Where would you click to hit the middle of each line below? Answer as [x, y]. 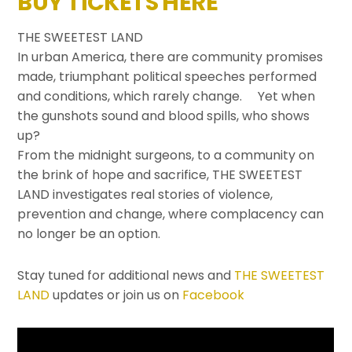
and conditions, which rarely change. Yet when [167, 96]
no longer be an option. [89, 233]
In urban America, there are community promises [170, 57]
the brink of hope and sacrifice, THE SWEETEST [160, 174]
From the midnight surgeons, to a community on [166, 155]
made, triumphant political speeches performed [167, 76]
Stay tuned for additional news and [126, 276]
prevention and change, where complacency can [171, 214]
